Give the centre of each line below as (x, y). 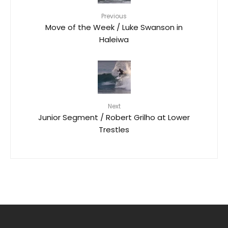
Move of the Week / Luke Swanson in (114, 26)
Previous (114, 16)
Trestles (114, 129)
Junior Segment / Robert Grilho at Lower (114, 117)
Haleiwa (114, 39)
